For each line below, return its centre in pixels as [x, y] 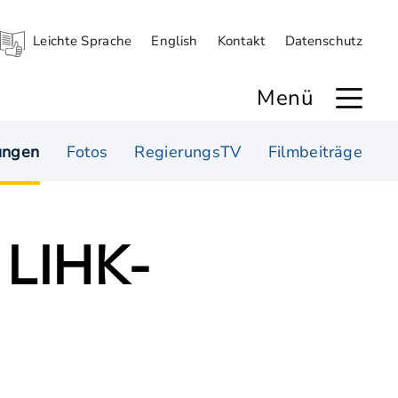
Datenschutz [323, 41]
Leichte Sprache [82, 41]
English [175, 41]
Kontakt [241, 41]
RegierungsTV [188, 152]
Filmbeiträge [315, 152]
